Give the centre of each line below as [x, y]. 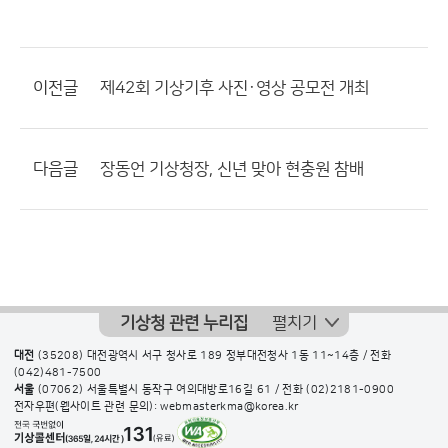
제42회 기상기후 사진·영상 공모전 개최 [234, 88]
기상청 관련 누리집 [184, 323]
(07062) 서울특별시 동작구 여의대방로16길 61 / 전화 [170, 390]
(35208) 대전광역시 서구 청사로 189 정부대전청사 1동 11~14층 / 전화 [213, 356]
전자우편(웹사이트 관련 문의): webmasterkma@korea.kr [156, 407]
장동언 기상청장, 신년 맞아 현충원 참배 [232, 169]
